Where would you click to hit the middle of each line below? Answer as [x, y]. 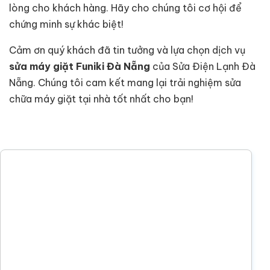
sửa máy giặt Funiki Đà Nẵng [80, 66]
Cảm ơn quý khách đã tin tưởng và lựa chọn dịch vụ [127, 50]
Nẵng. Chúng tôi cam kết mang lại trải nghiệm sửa [125, 82]
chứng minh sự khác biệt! [66, 24]
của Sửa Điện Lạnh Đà [203, 66]
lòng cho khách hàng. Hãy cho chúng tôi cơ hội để [125, 8]
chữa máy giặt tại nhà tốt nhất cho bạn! [101, 99]
